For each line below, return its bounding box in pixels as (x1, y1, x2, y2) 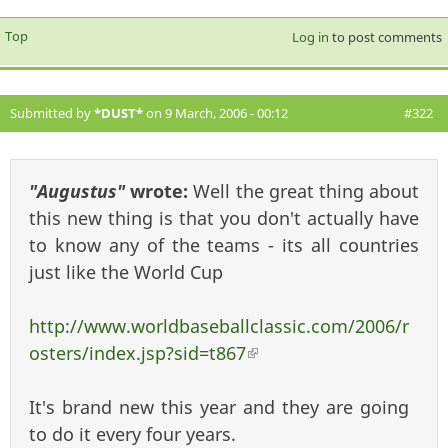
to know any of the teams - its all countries (29, 233, 419, 258)
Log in (291, 28, 329, 47)
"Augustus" (29, 179, 125, 204)
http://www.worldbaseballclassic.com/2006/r (29, 314, 409, 339)
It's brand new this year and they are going (29, 395, 409, 420)
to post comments (328, 28, 442, 47)
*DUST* (94, 104, 143, 123)
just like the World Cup (29, 260, 223, 285)
